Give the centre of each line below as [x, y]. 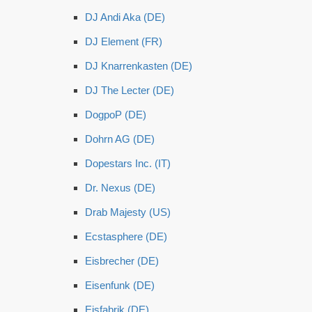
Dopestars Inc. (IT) [128, 163]
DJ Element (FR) [124, 41]
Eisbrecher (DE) [122, 261]
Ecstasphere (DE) [126, 236]
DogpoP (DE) [116, 115]
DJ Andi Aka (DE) [125, 17]
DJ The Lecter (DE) [130, 90]
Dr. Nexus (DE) [120, 188]
